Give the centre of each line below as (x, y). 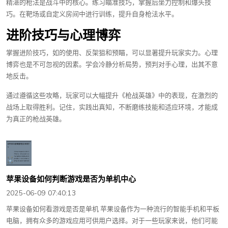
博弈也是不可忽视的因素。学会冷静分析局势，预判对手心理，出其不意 (112, 64)
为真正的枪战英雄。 (36, 119)
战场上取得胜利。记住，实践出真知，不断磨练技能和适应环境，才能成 (112, 107)
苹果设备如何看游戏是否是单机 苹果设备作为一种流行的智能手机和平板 (113, 209)
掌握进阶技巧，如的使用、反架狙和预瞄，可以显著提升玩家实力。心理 (112, 53)
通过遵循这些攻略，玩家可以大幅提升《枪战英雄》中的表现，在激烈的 (112, 95)
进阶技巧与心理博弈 (63, 35)
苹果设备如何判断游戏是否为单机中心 (71, 179)
